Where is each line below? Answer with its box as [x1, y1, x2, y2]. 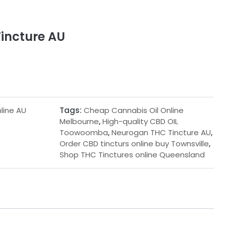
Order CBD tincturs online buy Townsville [59, 138, 209, 149]
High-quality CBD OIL [102, 116, 178, 127]
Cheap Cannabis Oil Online [83, 105, 184, 116]
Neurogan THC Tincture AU [111, 127, 211, 138]
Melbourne [59, 116, 99, 127]
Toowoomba [59, 127, 108, 138]
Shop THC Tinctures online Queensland [59, 149, 205, 160]
